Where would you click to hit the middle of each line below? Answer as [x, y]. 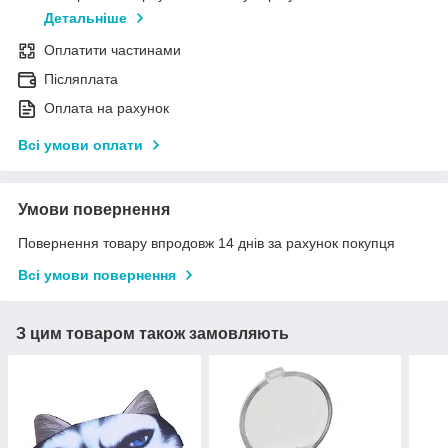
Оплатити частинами [112, 50]
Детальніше [85, 18]
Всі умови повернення [97, 275]
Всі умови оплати [80, 145]
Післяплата [81, 79]
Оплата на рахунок [106, 108]
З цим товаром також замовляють [152, 334]
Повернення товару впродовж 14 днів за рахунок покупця [206, 243]
